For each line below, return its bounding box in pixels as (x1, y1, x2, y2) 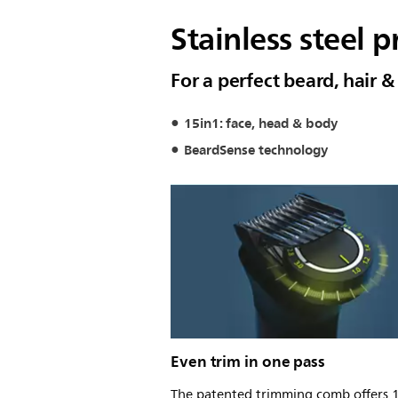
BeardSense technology (184, 138, 328, 162)
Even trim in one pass (171, 347, 325, 375)
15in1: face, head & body (184, 112, 338, 135)
